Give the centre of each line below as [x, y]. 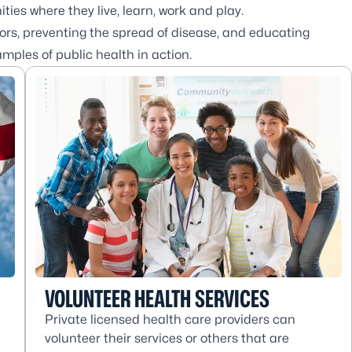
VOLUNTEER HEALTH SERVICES [157, 299]
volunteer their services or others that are [167, 338]
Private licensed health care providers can [170, 319]
